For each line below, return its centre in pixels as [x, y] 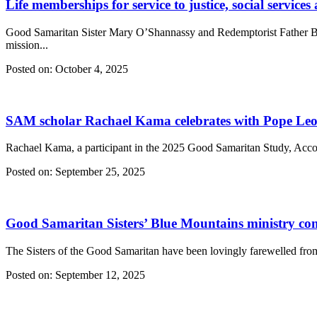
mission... [27, 45]
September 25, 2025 [99, 172]
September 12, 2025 [99, 275]
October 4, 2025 [90, 69]
